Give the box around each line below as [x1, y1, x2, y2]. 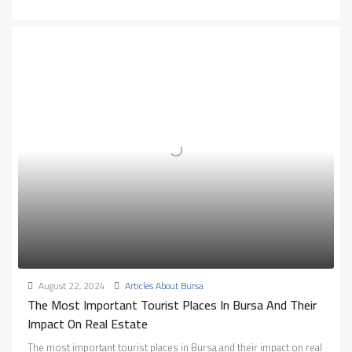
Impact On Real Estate [27, 312, 148, 336]
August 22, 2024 [36, 277, 105, 295]
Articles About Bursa [125, 277, 203, 295]
